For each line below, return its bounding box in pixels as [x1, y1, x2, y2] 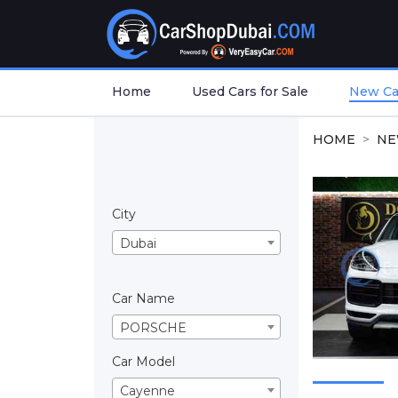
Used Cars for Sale [192, 83, 308, 99]
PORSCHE [120, 319, 187, 336]
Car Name [112, 290, 175, 306]
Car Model [112, 353, 175, 370]
